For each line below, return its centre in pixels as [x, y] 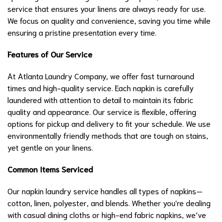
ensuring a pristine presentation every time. [82, 32]
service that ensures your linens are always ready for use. [107, 8]
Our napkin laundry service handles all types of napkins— [105, 190]
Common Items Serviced [50, 168]
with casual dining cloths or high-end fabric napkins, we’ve [107, 214]
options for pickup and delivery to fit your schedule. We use [109, 123]
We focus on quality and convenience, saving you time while [109, 20]
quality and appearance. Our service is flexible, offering [102, 111]
